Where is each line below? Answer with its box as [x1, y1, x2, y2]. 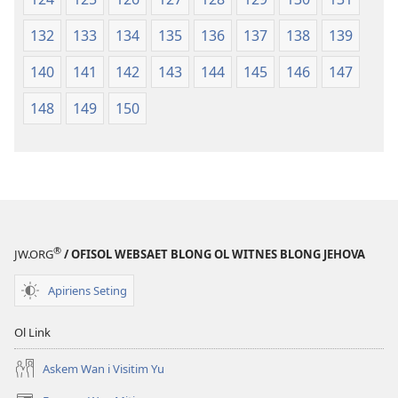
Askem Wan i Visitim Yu [43, 360, 164, 377]
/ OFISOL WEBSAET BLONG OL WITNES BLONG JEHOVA [61, 246, 365, 263]
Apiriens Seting [48, 282, 127, 298]
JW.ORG [14, 246, 53, 263]
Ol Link [14, 324, 51, 341]
